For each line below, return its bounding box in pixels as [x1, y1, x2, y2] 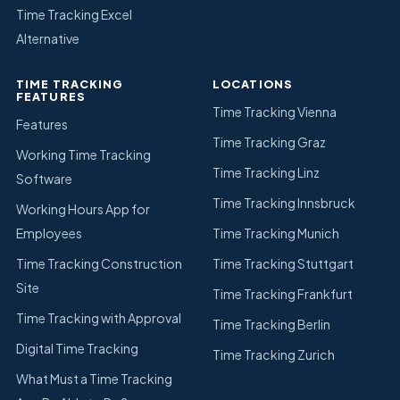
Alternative [16, 30, 79, 47]
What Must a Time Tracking [16, 370, 172, 387]
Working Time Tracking [16, 146, 151, 162]
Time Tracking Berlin [212, 315, 330, 332]
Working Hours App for [16, 200, 150, 217]
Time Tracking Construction [16, 254, 182, 271]
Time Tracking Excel [16, 6, 132, 23]
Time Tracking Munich [212, 224, 339, 241]
